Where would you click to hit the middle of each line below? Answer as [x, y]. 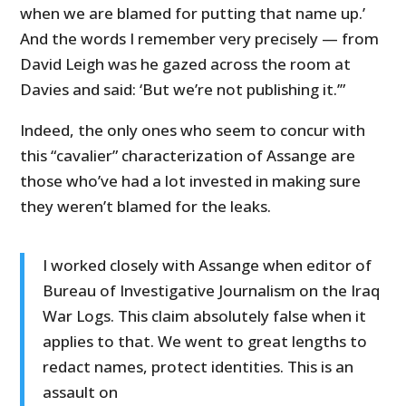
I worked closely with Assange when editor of [208, 266]
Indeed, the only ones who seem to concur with [193, 130]
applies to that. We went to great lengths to [205, 342]
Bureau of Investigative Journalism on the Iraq [212, 291]
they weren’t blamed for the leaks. [146, 207]
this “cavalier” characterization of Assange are [188, 156]
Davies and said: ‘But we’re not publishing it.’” [183, 90]
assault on [81, 392]
